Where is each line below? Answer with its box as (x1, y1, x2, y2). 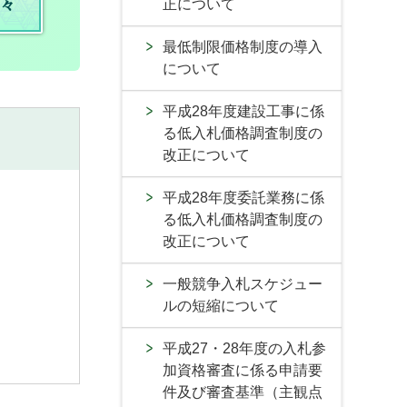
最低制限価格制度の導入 (163, 39, 323, 55)
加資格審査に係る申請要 (163, 362, 323, 378)
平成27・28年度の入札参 (163, 341, 326, 356)
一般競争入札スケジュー (163, 276, 323, 292)
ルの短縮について (163, 298, 279, 313)
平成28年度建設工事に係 (163, 104, 324, 119)
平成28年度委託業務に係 (163, 190, 324, 205)
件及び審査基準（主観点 (163, 384, 323, 400)
